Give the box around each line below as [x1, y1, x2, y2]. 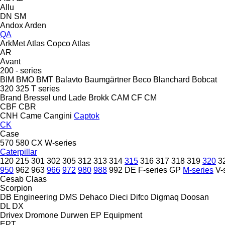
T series [31, 84, 60, 93]
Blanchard [153, 75, 190, 84]
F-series [138, 165, 167, 174]
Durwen [60, 210, 88, 219]
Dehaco [79, 192, 107, 201]
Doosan [181, 192, 209, 201]
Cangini [44, 111, 72, 120]
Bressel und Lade [24, 93, 86, 102]
